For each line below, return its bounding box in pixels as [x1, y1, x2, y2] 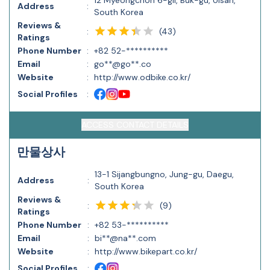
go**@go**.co [94, 58, 151, 69]
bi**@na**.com [95, 233, 156, 243]
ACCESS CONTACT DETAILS [81, 119, 189, 130]
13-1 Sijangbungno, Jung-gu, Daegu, [95, 169, 234, 180]
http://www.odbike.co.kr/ [94, 72, 190, 83]
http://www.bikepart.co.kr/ [95, 246, 197, 257]
